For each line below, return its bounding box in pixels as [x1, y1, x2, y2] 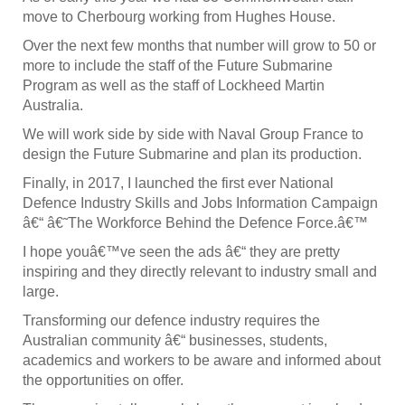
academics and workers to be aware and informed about [23, 353, 381, 369]
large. [23, 284, 59, 300]
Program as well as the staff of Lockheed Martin [23, 78, 325, 94]
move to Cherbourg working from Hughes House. [23, 9, 335, 25]
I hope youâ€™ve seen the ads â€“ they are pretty [23, 244, 340, 260]
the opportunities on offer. [23, 372, 184, 389]
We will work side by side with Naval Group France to [23, 127, 363, 143]
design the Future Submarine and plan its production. [23, 146, 362, 163]
